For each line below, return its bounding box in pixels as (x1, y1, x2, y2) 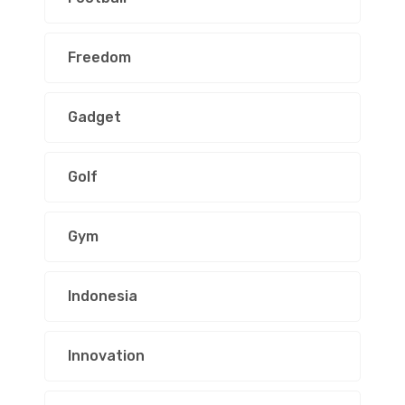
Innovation (68, 347, 145, 364)
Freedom (68, 49, 131, 66)
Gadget (68, 108, 121, 126)
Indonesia (68, 287, 137, 305)
